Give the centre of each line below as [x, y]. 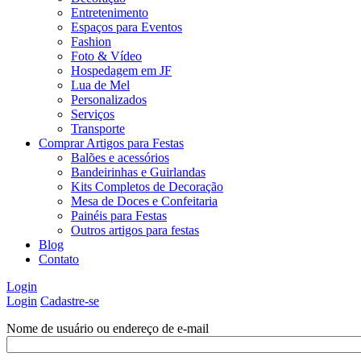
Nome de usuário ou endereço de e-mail [108, 329]
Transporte [98, 129]
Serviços [93, 114]
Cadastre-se [70, 301]
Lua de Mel [100, 85]
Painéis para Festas [119, 216]
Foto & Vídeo [106, 56]
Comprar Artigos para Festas [111, 143]
